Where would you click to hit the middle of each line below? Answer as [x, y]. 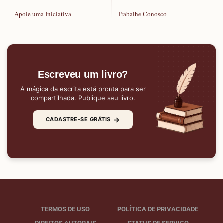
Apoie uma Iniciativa [43, 14]
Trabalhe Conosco [142, 14]
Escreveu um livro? [83, 74]
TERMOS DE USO [65, 209]
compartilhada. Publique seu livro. [83, 98]
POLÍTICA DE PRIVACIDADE [158, 209]
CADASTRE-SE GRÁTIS [78, 119]
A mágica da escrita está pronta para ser [83, 89]
